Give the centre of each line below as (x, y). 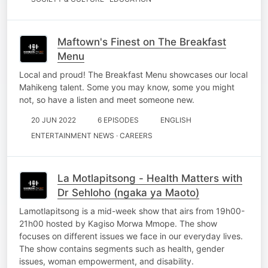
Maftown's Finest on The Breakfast (142, 42)
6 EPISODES (118, 120)
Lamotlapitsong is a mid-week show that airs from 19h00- (132, 211)
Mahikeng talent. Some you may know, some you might (127, 87)
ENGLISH (176, 120)
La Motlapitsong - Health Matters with (150, 178)
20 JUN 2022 (54, 120)
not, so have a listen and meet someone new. (107, 99)
